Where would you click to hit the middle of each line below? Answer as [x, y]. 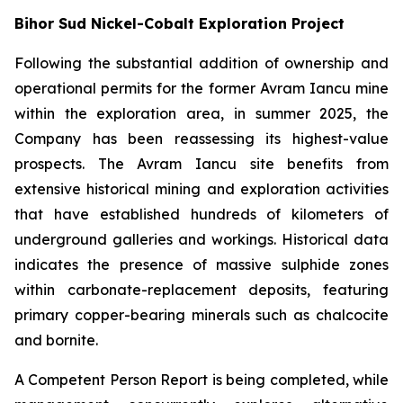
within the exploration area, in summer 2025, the [201, 113]
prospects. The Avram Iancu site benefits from [201, 164]
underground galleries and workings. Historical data [201, 239]
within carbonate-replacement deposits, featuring [201, 290]
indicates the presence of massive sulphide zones [201, 264]
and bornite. [56, 340]
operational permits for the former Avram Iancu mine [201, 88]
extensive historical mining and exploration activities [201, 189]
